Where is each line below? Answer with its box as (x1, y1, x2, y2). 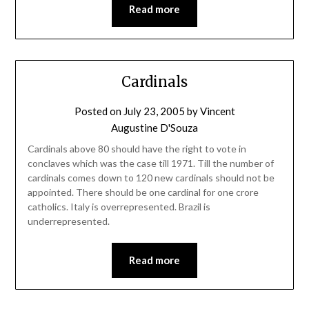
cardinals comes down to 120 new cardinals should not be (27, 171, 275, 183)
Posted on (74, 104, 123, 117)
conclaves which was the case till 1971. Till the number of (27, 157, 274, 169)
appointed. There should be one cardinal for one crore (27, 186, 259, 198)
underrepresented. (27, 215, 110, 227)
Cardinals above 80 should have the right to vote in (27, 142, 246, 154)
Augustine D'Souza (111, 121, 198, 134)
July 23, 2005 (123, 104, 185, 117)
